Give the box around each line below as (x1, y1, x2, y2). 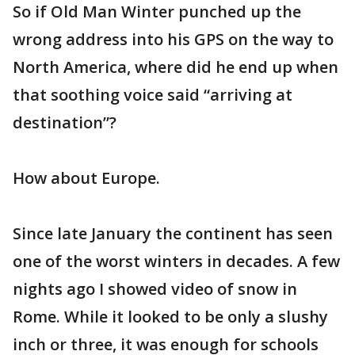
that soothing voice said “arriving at (13, 84, 292, 105)
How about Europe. (13, 167, 160, 189)
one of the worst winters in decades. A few (13, 250, 340, 272)
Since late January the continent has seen (13, 223, 333, 244)
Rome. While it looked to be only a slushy (13, 306, 328, 327)
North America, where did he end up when (13, 56, 338, 78)
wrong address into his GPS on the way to (13, 29, 334, 50)
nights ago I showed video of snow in (13, 278, 297, 300)
